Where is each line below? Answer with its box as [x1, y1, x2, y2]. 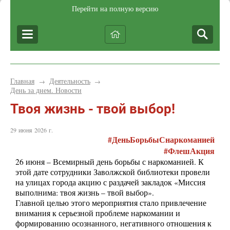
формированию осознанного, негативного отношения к [15, 218, 212, 229]
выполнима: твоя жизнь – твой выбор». [15, 187, 157, 198]
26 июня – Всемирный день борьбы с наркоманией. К [15, 157, 204, 167]
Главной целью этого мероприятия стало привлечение [15, 198, 206, 208]
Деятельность [49, 76, 90, 86]
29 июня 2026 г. [10, 126, 53, 135]
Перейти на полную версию [72, 5, 158, 13]
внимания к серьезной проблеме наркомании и [15, 208, 180, 219]
